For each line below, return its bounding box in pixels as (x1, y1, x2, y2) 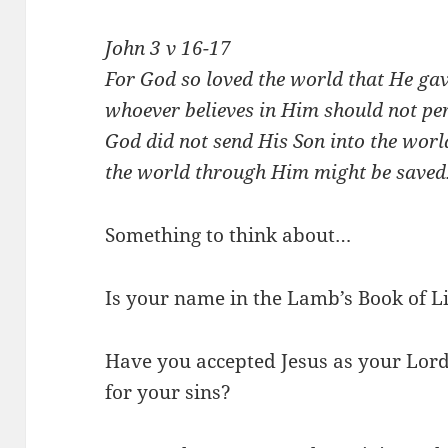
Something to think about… (105, 221, 352, 248)
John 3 (105, 34, 162, 61)
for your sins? (105, 378, 232, 405)
